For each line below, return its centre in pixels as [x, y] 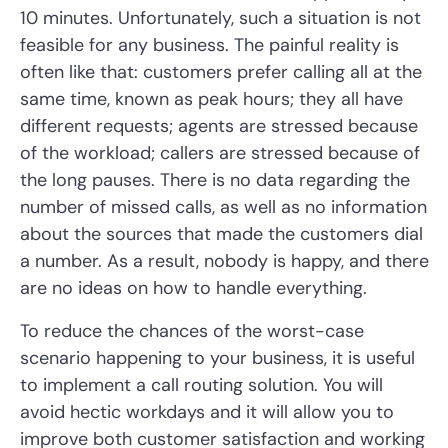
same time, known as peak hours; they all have [211, 99]
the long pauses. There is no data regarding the [215, 180]
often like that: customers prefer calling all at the [221, 72]
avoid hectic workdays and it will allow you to [207, 412]
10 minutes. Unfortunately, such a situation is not [220, 18]
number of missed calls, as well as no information [223, 207]
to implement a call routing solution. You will [201, 385]
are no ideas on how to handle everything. [193, 288]
